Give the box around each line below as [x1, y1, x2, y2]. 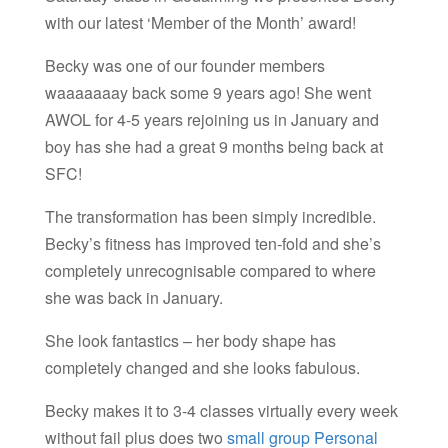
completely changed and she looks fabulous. [44, 355, 364, 379]
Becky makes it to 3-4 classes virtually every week [44, 398, 398, 422]
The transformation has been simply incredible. [44, 204, 376, 228]
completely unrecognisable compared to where [44, 258, 376, 282]
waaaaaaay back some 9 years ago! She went [44, 80, 371, 104]
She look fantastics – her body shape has [44, 328, 336, 352]
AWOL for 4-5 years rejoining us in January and [44, 107, 379, 131]
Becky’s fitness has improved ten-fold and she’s [44, 231, 381, 255]
